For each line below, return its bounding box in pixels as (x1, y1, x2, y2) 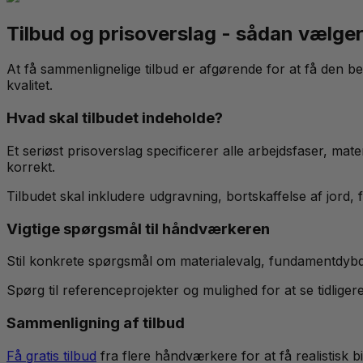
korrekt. (6, 158, 55, 175)
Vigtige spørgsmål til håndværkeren (6, 219, 270, 238)
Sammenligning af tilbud (6, 314, 185, 333)
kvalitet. (6, 77, 53, 94)
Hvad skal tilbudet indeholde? (6, 109, 223, 128)
